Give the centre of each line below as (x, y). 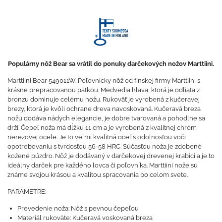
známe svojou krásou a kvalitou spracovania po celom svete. (98, 174)
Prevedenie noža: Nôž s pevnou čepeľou (78, 208)
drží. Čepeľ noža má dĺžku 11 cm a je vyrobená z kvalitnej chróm (102, 127)
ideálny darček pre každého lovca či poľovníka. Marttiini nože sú (103, 165)
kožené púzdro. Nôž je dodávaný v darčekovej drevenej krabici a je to (111, 156)
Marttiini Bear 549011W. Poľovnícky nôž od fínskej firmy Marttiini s (104, 80)
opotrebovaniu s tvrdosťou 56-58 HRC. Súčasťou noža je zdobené (105, 146)
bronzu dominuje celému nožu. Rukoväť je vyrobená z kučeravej (104, 99)
